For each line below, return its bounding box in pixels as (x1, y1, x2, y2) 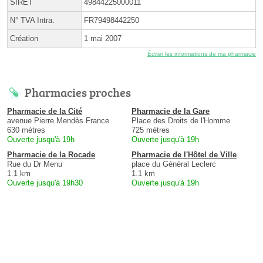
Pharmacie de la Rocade (7, 150, 95, 160)
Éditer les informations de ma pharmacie (147, 50, 256, 58)
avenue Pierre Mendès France (7, 116, 109, 126)
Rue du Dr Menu (7, 160, 62, 169)
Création (10, 34, 38, 43)
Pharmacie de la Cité (7, 107, 82, 116)
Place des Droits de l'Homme (131, 116, 230, 126)
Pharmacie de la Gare (131, 107, 210, 116)
